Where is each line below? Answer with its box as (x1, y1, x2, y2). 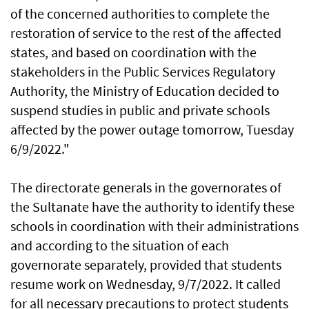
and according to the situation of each (10, 237, 229, 255)
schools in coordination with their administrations (10, 217, 299, 235)
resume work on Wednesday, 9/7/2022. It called (10, 275, 281, 293)
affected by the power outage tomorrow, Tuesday (10, 121, 294, 139)
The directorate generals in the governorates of (10, 179, 281, 197)
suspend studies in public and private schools (10, 101, 270, 119)
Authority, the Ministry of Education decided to (10, 82, 279, 100)
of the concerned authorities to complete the (10, 5, 270, 23)
